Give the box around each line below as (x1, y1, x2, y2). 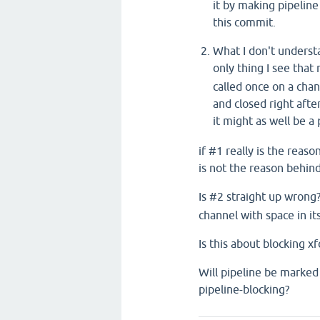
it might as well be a (213, 114, 317, 127)
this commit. (213, 16, 276, 29)
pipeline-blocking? (199, 283, 289, 296)
